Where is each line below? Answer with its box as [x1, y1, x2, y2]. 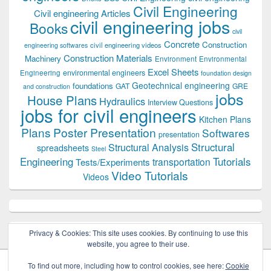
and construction [23, 82, 70, 91]
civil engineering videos [90, 40, 162, 50]
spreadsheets [36, 142, 89, 154]
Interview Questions [148, 97, 213, 108]
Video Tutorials [111, 167, 188, 184]
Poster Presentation [53, 124, 156, 141]
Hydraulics [99, 94, 145, 109]
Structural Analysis [108, 140, 189, 155]
